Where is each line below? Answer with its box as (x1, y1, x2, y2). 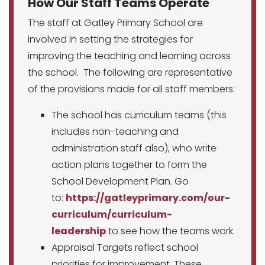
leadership (51, 224, 106, 238)
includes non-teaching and (51, 125, 179, 138)
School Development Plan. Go (51, 174, 189, 188)
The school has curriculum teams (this (51, 108, 227, 122)
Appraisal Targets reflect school (51, 241, 198, 254)
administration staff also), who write (51, 141, 216, 155)
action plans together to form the (51, 158, 207, 172)
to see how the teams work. (106, 224, 235, 238)
